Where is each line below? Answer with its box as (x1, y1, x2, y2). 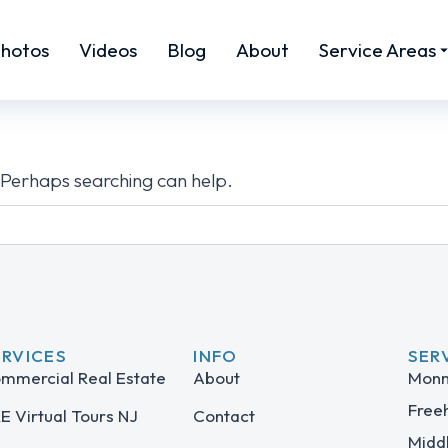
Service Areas (319, 38, 436, 62)
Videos (79, 38, 137, 62)
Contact (193, 405, 256, 426)
